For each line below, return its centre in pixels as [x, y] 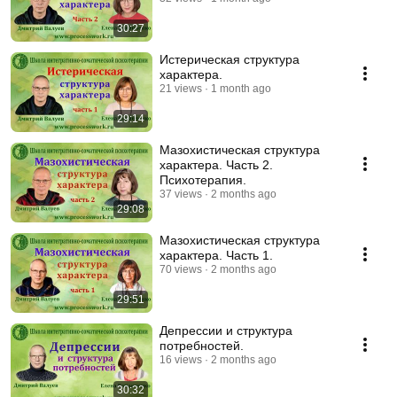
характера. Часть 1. [216, 255]
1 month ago [241, 89]
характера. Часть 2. [216, 165]
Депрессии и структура [193, 331]
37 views [181, 194]
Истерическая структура [230, 59]
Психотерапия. [203, 180]
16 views [181, 360]
